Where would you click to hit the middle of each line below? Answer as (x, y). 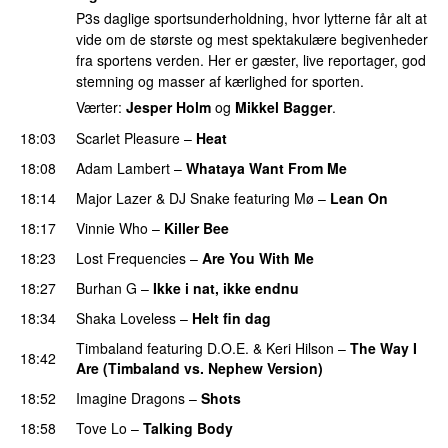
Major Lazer (114, 197)
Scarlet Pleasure (128, 137)
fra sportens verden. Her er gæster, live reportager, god (251, 60)
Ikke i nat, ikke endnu (226, 287)
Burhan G (106, 287)
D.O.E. (228, 347)
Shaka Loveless (126, 317)
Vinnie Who (112, 227)
